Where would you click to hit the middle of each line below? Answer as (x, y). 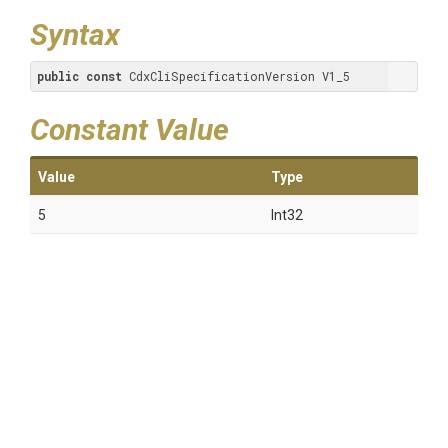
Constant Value (129, 129)
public (58, 76)
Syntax (75, 34)
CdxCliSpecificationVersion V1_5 (236, 76)
